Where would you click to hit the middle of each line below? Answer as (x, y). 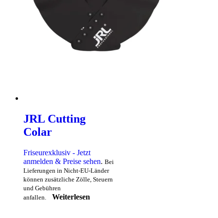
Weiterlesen (71, 197)
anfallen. (35, 197)
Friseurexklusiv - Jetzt (57, 152)
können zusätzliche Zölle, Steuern (68, 179)
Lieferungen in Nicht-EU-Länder (66, 170)
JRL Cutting (54, 118)
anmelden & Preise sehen (62, 161)
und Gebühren (42, 188)
